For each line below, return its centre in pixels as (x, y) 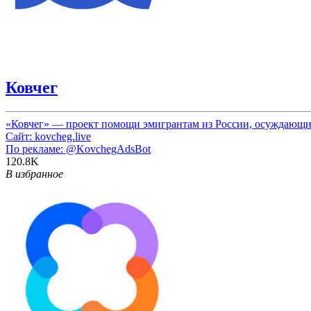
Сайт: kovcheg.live (48, 136)
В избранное (34, 174)
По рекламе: (36, 149)
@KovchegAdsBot (108, 149)
